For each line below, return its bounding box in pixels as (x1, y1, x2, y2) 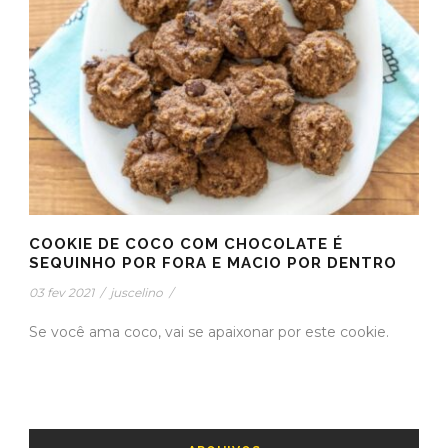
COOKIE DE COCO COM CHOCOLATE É (29, 234, 343, 253)
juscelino (110, 284, 163, 300)
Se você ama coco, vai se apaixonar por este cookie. (29, 322, 389, 341)
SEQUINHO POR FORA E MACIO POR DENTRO (29, 253, 397, 272)
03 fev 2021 (29, 284, 94, 300)
